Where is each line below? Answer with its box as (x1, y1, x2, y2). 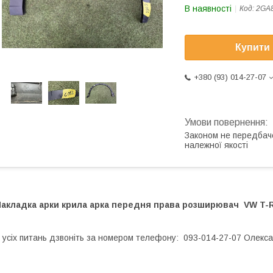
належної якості (185, 140, 248, 151)
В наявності (185, 4, 232, 13)
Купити (235, 42, 270, 53)
